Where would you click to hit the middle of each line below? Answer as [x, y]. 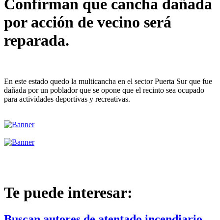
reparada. [37, 41]
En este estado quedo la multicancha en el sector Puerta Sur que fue [108, 81]
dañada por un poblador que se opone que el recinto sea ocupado [104, 90]
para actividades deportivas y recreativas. [67, 99]
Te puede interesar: [68, 193]
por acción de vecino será [88, 22]
